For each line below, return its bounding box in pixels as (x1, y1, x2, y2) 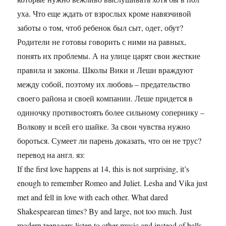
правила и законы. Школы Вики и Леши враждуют (17, 64, 194, 75)
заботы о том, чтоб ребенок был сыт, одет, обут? (17, 22, 184, 33)
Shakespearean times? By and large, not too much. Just (17, 205, 192, 216)
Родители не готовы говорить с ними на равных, (17, 36, 187, 47)
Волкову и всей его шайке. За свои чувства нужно (17, 121, 191, 132)
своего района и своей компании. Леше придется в (17, 92, 193, 103)
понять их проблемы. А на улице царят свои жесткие (17, 50, 201, 61)
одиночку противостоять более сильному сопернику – (17, 106, 205, 118)
